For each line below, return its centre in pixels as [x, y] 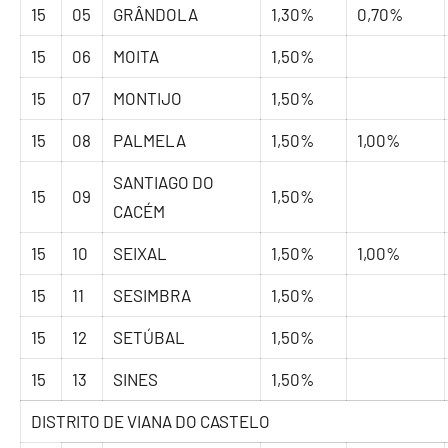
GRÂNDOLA [156, 14]
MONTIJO [148, 98]
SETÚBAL [149, 337]
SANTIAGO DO [164, 182]
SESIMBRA [152, 295]
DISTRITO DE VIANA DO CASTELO [151, 421]
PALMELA [150, 140]
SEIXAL [140, 253]
